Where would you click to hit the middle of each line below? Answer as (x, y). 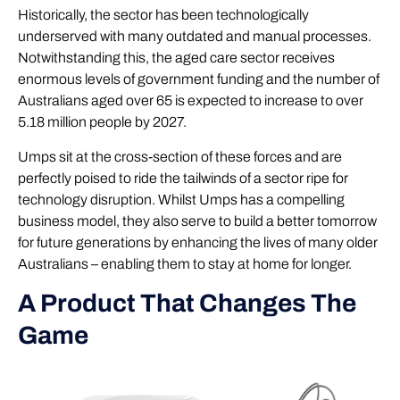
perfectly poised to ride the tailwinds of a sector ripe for (183, 178)
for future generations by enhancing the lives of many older (198, 242)
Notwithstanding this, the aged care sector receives (176, 58)
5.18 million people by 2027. (102, 122)
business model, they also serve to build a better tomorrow (197, 221)
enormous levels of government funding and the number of (199, 79)
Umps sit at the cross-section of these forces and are (180, 156)
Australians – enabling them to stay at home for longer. (185, 263)
